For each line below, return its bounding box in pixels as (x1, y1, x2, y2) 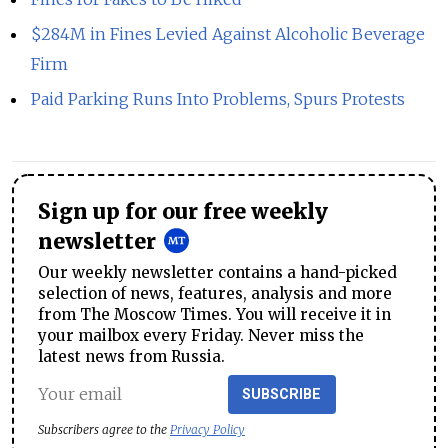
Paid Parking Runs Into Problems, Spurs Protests (31, 88, 406, 109)
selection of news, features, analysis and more (38, 283, 392, 303)
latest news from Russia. (38, 346, 225, 366)
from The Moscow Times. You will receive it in (38, 304, 391, 324)
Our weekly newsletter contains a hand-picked (38, 262, 397, 282)
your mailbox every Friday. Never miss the (38, 325, 364, 345)
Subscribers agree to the (38, 422, 170, 438)
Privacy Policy (170, 422, 245, 438)
